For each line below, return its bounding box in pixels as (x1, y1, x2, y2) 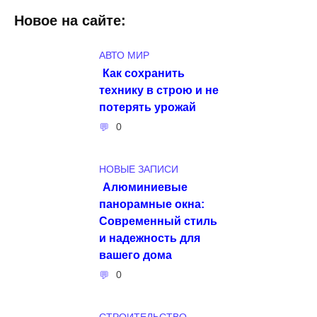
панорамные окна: (99, 197, 204, 210)
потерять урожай (99, 100, 196, 113)
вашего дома (99, 248, 172, 261)
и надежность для (99, 231, 200, 244)
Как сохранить (103, 66, 185, 79)
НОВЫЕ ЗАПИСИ (99, 163, 178, 175)
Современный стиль (99, 214, 217, 227)
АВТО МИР (99, 50, 149, 61)
